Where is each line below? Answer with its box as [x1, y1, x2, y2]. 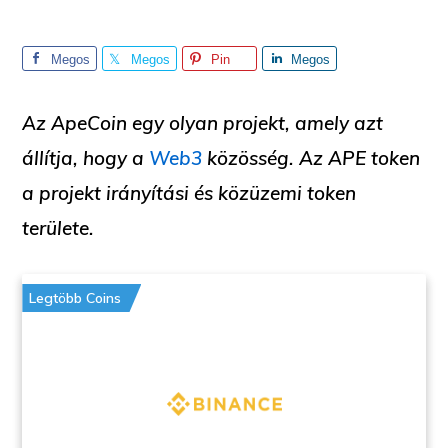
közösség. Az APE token [202, 146, 421, 170]
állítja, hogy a [22, 146, 150, 170]
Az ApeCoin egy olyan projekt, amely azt [22, 111, 384, 135]
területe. [22, 216, 95, 240]
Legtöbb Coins [29, 289, 122, 307]
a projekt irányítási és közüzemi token [22, 181, 357, 205]
